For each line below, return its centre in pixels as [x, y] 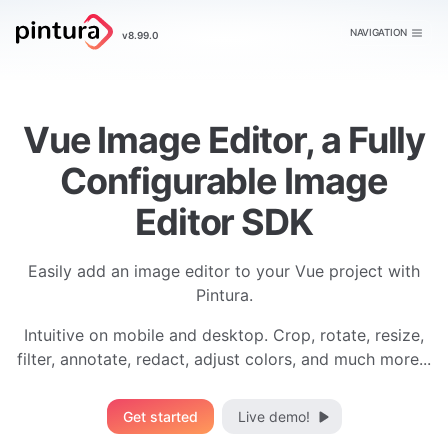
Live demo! [273, 416]
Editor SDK [224, 222]
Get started [160, 416]
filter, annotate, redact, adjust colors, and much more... [224, 359]
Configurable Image [224, 181]
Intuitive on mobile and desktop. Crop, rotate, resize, [224, 335]
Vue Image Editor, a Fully [224, 140]
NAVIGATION [378, 32]
